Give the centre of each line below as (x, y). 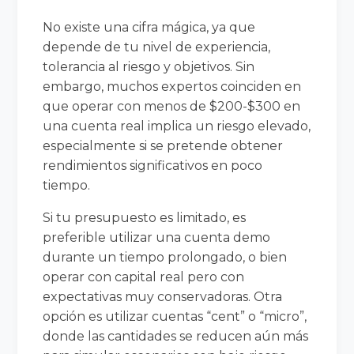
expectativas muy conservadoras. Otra (163, 296)
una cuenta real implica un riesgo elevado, (177, 126)
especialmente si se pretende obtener (163, 145)
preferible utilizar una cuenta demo (157, 237)
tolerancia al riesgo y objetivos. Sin (149, 66)
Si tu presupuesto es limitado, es (145, 217)
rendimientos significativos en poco (153, 165)
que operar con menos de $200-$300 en (172, 106)
